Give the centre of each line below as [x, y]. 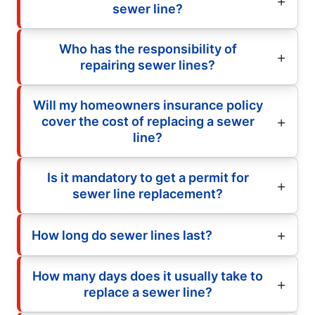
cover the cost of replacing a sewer [148, 122]
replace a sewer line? [148, 292]
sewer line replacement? [148, 194]
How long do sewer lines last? [122, 235]
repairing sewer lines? [148, 65]
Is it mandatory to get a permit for [148, 178]
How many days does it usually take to [148, 276]
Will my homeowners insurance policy [148, 105]
